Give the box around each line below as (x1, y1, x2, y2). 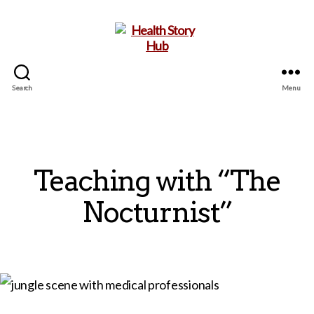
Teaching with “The (33, 164, 281, 198)
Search (12, 83, 32, 92)
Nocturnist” (81, 196, 233, 229)
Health (156, 106, 191, 121)
